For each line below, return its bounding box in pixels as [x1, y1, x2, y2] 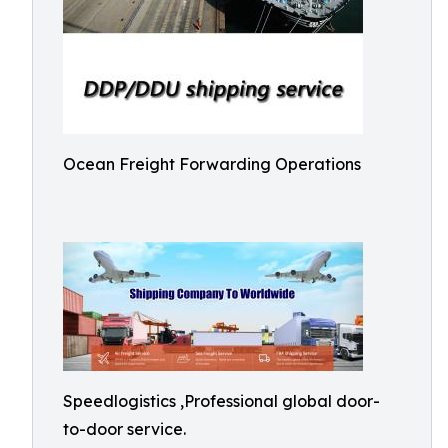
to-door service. [63, 419, 186, 439]
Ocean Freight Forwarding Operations [63, 154, 361, 174]
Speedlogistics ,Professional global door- [63, 391, 380, 411]
